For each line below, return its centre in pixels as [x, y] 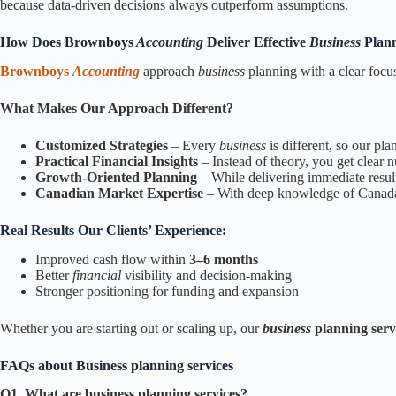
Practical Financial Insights [117, 161]
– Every [192, 145]
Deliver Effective [256, 42]
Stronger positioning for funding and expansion [167, 291]
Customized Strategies [102, 145]
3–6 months [224, 259]
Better [52, 275]
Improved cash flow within [112, 259]
